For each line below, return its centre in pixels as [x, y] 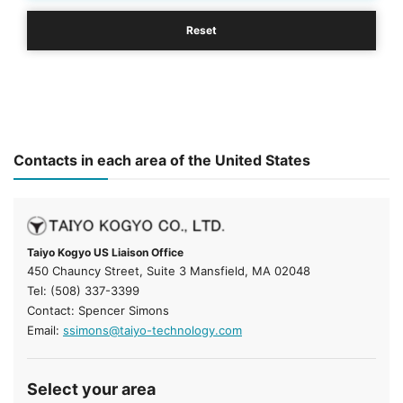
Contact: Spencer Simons [98, 311]
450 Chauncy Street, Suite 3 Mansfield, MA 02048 [169, 271]
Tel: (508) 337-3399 [83, 291]
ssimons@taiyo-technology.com [152, 331]
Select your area [91, 390]
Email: [45, 331]
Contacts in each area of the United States [162, 160]
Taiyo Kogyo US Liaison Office [105, 253]
